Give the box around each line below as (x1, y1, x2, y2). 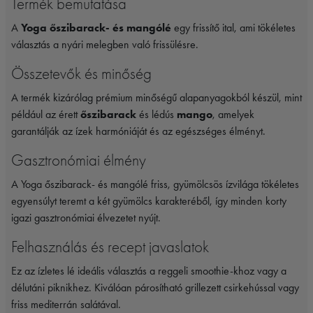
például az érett (11, 107, 80, 121)
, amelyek (212, 107, 254, 121)
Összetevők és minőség (11, 64, 152, 83)
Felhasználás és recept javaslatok (11, 237, 209, 256)
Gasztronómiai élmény (11, 150, 146, 170)
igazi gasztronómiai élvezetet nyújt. (11, 210, 161, 224)
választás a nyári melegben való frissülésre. (11, 37, 198, 51)
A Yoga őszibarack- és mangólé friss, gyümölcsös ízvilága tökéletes (11, 177, 299, 191)
